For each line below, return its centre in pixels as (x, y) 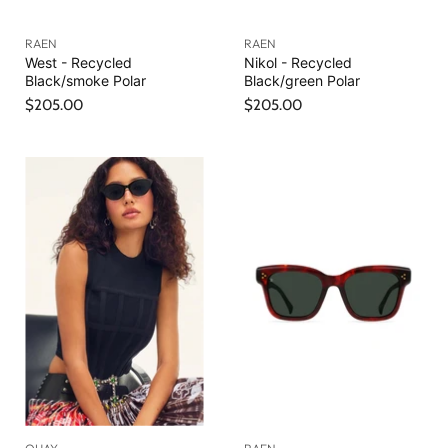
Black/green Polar (302, 81)
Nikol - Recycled (298, 63)
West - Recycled (78, 63)
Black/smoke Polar (85, 81)
